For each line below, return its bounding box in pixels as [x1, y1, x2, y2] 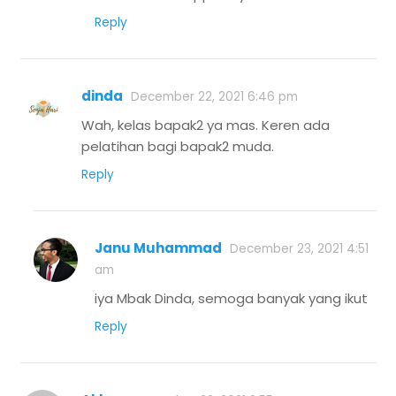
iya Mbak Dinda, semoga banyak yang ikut [95, 289, 368, 308]
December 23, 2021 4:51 [230, 240, 369, 258]
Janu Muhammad [95, 239, 222, 258]
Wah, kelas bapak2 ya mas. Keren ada [81, 116, 330, 135]
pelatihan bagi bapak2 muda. [81, 137, 274, 156]
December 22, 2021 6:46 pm [131, 88, 298, 106]
